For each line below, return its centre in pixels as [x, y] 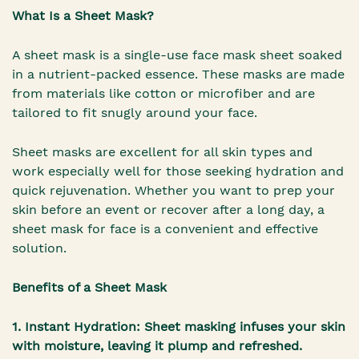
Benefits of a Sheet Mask [89, 288]
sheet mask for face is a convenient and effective [165, 229]
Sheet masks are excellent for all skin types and [162, 152]
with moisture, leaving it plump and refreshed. [157, 346]
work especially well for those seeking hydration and [178, 171]
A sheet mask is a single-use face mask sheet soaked [177, 55]
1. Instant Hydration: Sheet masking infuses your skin [179, 327]
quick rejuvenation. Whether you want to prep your [173, 191]
